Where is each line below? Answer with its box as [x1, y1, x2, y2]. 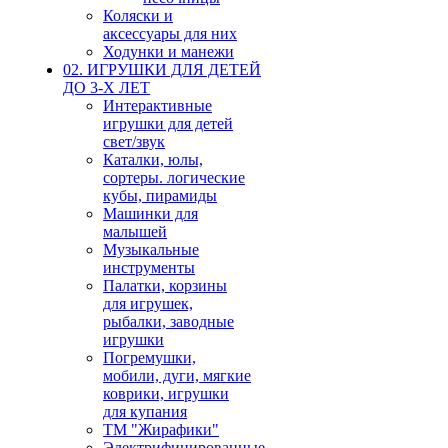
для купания [103, 402, 187, 420]
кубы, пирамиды [103, 186, 217, 204]
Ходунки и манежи [103, 42, 234, 60]
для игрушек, [103, 294, 193, 312]
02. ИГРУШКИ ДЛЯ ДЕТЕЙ [63, 60, 261, 78]
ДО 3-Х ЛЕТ [63, 78, 150, 96]
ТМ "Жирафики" [103, 420, 219, 438]
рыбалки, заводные [103, 312, 234, 330]
